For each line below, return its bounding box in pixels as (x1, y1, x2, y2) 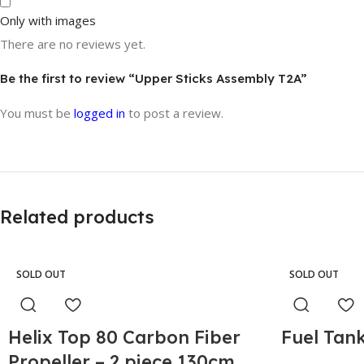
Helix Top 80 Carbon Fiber (8, 325, 240, 349)
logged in (74, 104, 125, 121)
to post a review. (125, 104, 223, 121)
